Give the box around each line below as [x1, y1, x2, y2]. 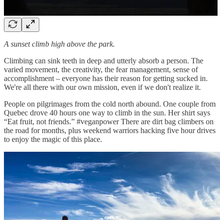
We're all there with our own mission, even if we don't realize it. [4, 82, 201, 91]
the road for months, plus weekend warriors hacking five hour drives [4, 126, 216, 135]
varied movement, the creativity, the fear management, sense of [4, 65, 198, 74]
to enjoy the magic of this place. [4, 135, 102, 143]
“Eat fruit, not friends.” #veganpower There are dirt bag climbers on [4, 117, 214, 126]
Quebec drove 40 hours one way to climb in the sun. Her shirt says [4, 108, 210, 117]
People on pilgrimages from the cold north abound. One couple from [4, 99, 216, 108]
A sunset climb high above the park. [4, 39, 115, 48]
